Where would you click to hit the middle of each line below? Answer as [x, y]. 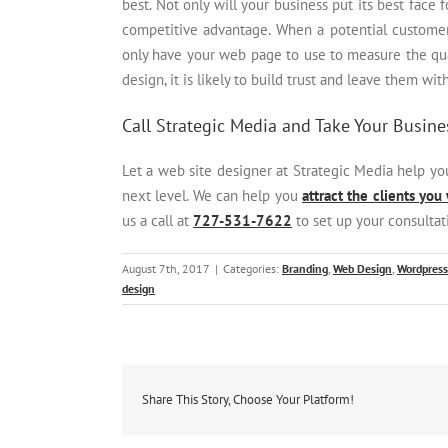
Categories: [252, 269]
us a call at [157, 221]
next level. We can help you [212, 196]
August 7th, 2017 [166, 269]
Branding [305, 269]
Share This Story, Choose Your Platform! [248, 400]
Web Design [362, 269]
